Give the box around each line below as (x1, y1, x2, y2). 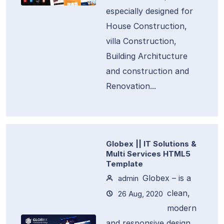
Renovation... (106, 81, 156, 91)
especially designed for (106, 6, 193, 16)
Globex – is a (142, 173, 191, 183)
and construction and (106, 66, 189, 76)
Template (106, 159, 143, 168)
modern (167, 203, 196, 213)
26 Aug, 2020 (116, 189, 163, 198)
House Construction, (106, 21, 187, 31)
